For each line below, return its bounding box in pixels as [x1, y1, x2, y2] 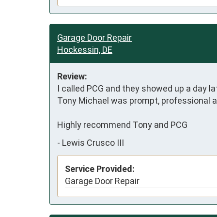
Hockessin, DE [57, 44, 112, 55]
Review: [57, 71, 87, 81]
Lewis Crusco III [62, 138, 124, 148]
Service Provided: [65, 163, 135, 174]
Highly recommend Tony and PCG [57, 119, 187, 130]
